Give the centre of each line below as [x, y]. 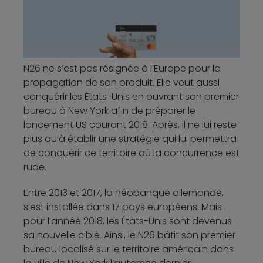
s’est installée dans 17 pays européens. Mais [123, 207]
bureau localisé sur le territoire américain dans [129, 249]
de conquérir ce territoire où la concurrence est [131, 153]
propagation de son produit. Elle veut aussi [122, 83]
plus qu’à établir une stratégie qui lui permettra [130, 139]
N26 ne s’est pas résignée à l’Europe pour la [122, 69]
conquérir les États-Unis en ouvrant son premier [131, 97]
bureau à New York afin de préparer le [109, 111]
